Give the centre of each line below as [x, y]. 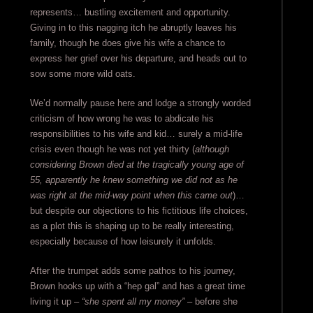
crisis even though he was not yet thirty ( [112, 150]
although [212, 150]
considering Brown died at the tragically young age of [137, 165]
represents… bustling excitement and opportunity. [130, 13]
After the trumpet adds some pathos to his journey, [132, 271]
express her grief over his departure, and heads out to [138, 59]
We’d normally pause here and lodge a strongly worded [140, 103]
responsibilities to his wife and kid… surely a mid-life [136, 134]
